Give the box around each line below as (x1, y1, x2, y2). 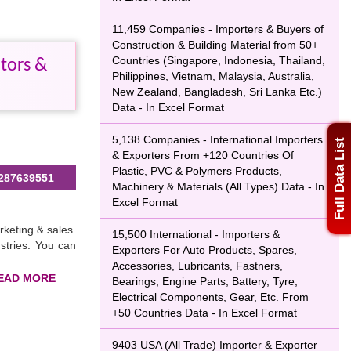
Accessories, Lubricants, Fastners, (112, 259, 283, 272)
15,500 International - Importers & (112, 228, 280, 241)
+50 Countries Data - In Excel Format (112, 306, 297, 319)
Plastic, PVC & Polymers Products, (112, 165, 282, 177)
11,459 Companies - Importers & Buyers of (112, 23, 324, 35)
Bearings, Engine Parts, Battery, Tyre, (112, 275, 298, 288)
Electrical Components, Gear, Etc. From (112, 291, 309, 303)
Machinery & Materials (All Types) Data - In (112, 180, 324, 193)
